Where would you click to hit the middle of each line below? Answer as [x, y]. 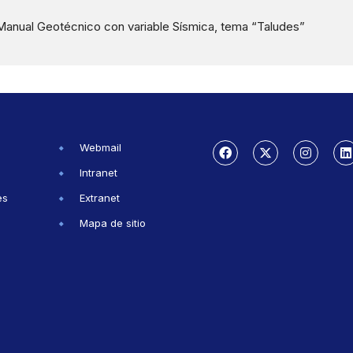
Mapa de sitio [113, 223]
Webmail [100, 147]
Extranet [100, 197]
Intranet [98, 172]
